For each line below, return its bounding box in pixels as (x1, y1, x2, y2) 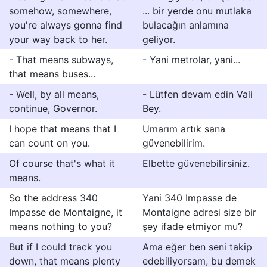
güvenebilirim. (142, 137, 205, 149)
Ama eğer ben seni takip (142, 241, 252, 253)
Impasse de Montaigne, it (9, 206, 122, 218)
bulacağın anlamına (142, 19, 229, 31)
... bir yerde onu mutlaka (142, 5, 252, 17)
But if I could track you (9, 241, 112, 253)
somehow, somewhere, (9, 5, 111, 17)
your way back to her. (9, 33, 107, 45)
